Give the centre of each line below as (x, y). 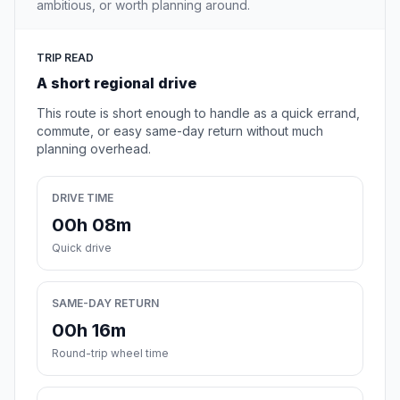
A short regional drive (117, 83)
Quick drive (82, 248)
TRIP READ (65, 58)
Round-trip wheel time (110, 354)
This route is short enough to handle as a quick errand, (198, 113)
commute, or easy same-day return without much (180, 131)
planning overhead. (94, 149)
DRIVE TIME (83, 198)
